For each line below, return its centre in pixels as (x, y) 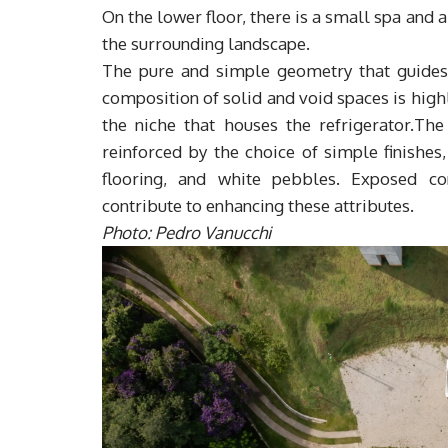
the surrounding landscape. (206, 44)
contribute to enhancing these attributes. (258, 206)
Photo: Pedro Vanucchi (186, 233)
